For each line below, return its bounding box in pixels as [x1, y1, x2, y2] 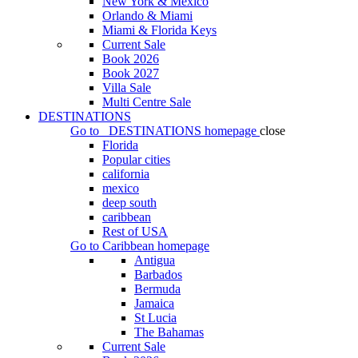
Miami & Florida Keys [102, 23, 217, 37]
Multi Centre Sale [102, 95, 191, 109]
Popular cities [102, 153, 170, 166]
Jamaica [134, 296, 174, 310]
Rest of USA [102, 225, 168, 238]
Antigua [134, 253, 175, 267]
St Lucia [134, 311, 177, 324]
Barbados [134, 268, 182, 281]
